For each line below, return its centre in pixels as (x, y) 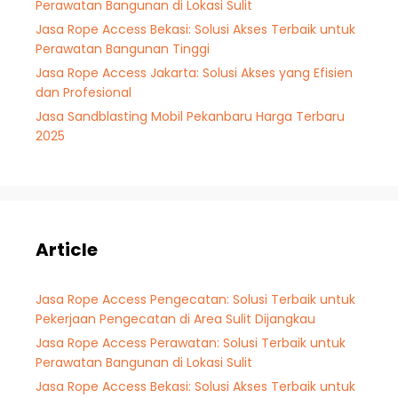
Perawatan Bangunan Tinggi (123, 48)
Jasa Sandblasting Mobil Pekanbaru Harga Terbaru (190, 116)
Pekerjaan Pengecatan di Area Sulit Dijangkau (175, 318)
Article (67, 249)
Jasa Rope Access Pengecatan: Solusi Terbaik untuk (195, 299)
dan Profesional (84, 92)
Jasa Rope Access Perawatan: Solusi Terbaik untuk (191, 342)
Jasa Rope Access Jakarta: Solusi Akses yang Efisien (194, 72)
